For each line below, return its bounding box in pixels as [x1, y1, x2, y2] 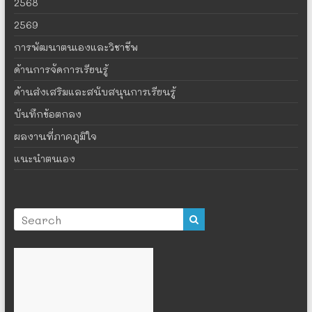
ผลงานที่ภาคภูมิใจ [13, 130, 97, 143]
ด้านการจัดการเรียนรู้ [13, 63, 108, 77]
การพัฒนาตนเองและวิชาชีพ [13, 40, 138, 54]
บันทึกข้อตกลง [13, 107, 81, 121]
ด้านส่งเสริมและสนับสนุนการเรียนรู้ [13, 85, 175, 99]
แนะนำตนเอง [13, 152, 75, 166]
